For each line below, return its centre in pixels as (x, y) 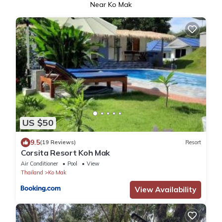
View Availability (166, 189)
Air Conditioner (39, 163)
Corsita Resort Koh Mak (65, 152)
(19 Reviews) (58, 142)
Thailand (32, 172)
